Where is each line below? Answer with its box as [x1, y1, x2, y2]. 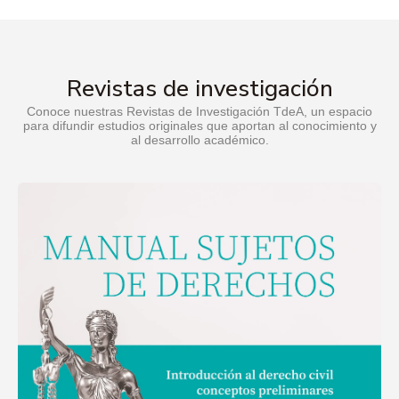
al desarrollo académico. [130, 133, 269, 148]
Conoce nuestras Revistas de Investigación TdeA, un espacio [27, 104, 372, 119]
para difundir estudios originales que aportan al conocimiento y [22, 118, 377, 134]
